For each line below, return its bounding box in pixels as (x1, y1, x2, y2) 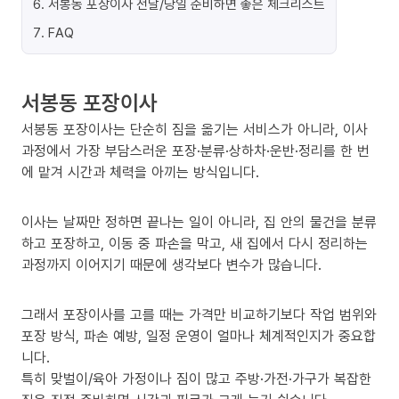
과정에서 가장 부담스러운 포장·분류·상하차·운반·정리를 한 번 (21, 141, 370, 160)
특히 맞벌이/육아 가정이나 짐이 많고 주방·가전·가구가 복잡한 (21, 369, 371, 388)
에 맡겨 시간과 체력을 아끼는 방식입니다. (21, 162, 259, 182)
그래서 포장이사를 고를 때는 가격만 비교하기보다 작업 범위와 (21, 305, 377, 324)
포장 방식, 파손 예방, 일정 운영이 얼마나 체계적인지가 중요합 (21, 326, 376, 346)
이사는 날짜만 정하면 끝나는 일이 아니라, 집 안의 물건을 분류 (21, 212, 377, 232)
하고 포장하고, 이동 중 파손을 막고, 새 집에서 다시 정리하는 (21, 233, 368, 253)
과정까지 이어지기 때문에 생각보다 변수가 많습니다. (21, 255, 322, 274)
